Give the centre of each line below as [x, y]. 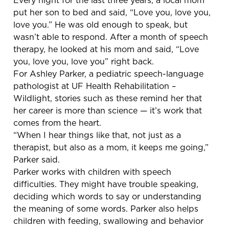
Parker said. [37, 159]
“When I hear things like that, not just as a [97, 135]
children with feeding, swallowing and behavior [108, 221]
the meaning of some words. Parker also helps [106, 208]
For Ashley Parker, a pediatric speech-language [108, 73]
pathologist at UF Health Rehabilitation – [95, 86]
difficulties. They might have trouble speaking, [106, 184]
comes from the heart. [57, 122]
